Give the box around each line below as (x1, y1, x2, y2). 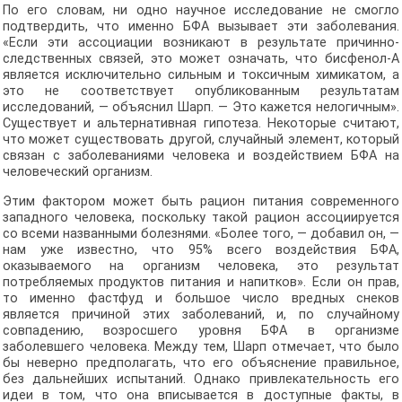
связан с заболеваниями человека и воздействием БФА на (2, 148, 400, 164)
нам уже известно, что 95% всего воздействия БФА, (2, 241, 400, 258)
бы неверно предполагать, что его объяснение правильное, (2, 354, 400, 371)
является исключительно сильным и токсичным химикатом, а (2, 67, 400, 83)
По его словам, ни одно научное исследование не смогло (2, 3, 400, 19)
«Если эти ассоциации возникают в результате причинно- (2, 35, 400, 51)
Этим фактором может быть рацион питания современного (2, 193, 400, 209)
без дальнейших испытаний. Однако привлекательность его (2, 371, 400, 387)
